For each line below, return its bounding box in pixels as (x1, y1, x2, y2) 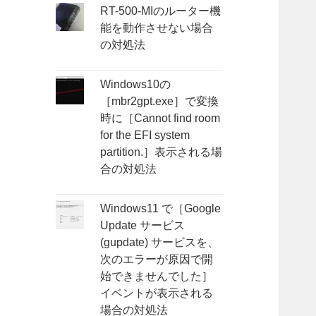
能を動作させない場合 (100, 21, 214, 34)
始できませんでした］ (100, 269, 214, 282)
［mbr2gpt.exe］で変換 (100, 95, 219, 107)
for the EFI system (100, 128, 190, 141)
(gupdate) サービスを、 (100, 236, 219, 248)
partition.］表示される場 (100, 145, 223, 158)
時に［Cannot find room (100, 111, 221, 124)
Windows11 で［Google (100, 202, 221, 214)
